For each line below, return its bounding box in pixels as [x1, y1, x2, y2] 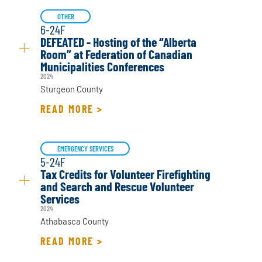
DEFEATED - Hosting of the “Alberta [40, 34, 197, 50]
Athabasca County [40, 216, 109, 227]
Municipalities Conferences [40, 58, 165, 74]
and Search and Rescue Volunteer [40, 178, 195, 194]
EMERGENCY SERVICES [57, 144, 113, 154]
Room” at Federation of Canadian [40, 46, 193, 62]
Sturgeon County [40, 84, 104, 95]
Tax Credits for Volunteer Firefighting [40, 166, 211, 182]
